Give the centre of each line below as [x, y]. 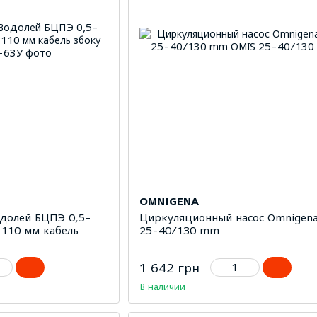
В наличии [162, 286]
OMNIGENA [169, 201]
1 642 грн [169, 268]
